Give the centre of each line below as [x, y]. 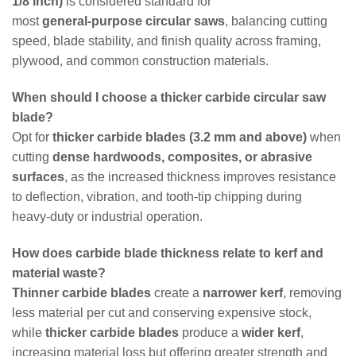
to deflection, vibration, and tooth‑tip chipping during [157, 196]
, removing [312, 292]
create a [177, 292]
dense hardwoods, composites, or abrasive [182, 157]
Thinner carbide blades [81, 292]
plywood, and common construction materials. [140, 60]
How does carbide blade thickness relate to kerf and [168, 253]
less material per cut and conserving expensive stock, [162, 312]
